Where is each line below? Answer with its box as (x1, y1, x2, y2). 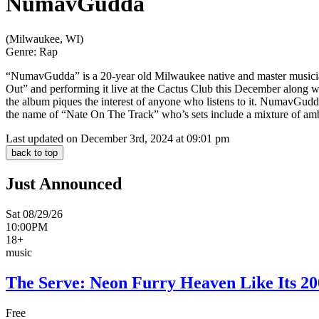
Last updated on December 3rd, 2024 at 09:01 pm (6, 132, 229, 145)
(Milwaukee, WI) (6, 32, 83, 45)
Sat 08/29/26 (6, 207, 63, 220)
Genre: (6, 45, 36, 58)
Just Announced (6, 174, 122, 193)
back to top (11, 147, 58, 158)
